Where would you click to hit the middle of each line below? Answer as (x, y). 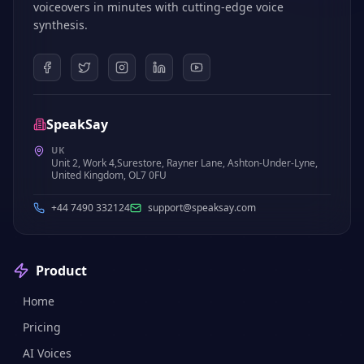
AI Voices (47, 353)
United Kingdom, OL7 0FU (109, 175)
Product (61, 271)
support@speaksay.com (202, 208)
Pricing (42, 327)
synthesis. (61, 25)
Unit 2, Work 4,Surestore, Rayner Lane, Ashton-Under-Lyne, (184, 163)
